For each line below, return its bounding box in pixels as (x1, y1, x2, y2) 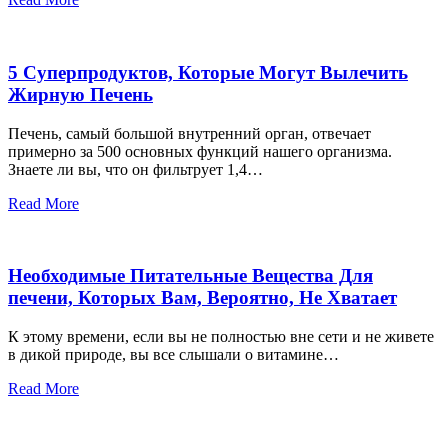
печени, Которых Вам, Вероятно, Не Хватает (8, 287, 397, 309)
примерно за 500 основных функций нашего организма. (8, 142, 392, 160)
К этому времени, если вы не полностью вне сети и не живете (8, 327, 434, 345)
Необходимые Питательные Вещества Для (8, 265, 373, 287)
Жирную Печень (8, 83, 153, 105)
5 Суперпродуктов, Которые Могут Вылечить (8, 61, 408, 83)
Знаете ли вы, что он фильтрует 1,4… (8, 160, 263, 178)
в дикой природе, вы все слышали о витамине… (8, 345, 339, 363)
